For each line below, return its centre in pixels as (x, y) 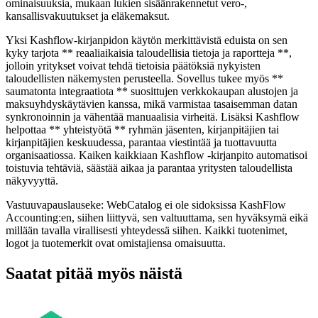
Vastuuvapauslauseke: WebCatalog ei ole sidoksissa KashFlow (146, 204)
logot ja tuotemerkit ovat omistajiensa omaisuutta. (116, 243)
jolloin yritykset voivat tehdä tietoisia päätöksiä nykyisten (133, 65)
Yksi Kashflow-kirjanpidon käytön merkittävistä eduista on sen (147, 40)
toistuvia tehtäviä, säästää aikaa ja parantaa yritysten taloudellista (149, 168)
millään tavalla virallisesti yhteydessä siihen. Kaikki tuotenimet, (147, 230)
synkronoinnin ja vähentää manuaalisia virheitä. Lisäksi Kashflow (153, 116)
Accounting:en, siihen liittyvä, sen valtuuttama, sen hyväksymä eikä (157, 217)
